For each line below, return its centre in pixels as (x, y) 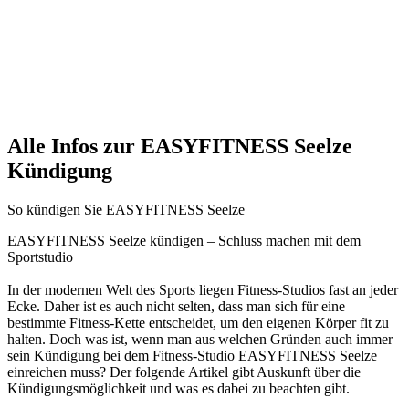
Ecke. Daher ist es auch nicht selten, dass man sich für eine (176, 306)
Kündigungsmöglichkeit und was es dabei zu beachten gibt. (178, 388)
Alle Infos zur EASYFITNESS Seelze (180, 147)
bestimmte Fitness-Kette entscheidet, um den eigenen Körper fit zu (198, 323)
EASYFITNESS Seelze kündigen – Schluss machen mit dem (184, 241)
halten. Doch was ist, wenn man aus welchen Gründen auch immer (200, 339)
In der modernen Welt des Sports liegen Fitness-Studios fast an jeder (203, 290)
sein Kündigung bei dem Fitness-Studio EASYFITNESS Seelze (192, 356)
